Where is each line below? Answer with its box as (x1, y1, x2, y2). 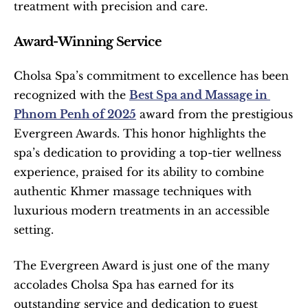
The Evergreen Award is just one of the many (14, 258, 269, 272)
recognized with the (14, 88, 129, 102)
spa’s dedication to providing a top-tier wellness (14, 146, 281, 159)
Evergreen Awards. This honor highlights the (14, 126, 266, 140)
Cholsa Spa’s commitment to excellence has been (14, 69, 289, 82)
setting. (14, 223, 54, 236)
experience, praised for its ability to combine (14, 165, 264, 179)
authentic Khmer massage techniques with (14, 184, 252, 198)
